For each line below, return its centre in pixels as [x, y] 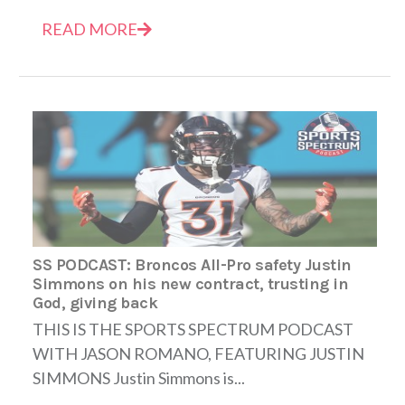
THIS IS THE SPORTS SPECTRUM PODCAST [193, 329]
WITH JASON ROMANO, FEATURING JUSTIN [198, 353]
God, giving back [95, 302]
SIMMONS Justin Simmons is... [139, 377]
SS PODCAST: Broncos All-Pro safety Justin [192, 264]
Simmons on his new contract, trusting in [190, 283]
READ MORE [89, 28]
